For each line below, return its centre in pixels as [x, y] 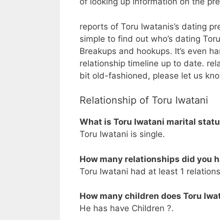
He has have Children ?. [127, 208]
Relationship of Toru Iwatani [144, 100]
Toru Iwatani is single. [122, 134]
